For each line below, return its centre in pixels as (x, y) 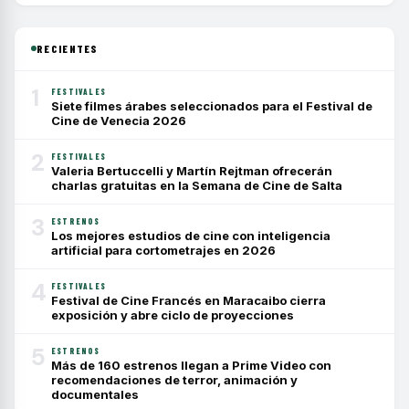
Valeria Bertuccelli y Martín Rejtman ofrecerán (192, 170)
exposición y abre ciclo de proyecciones (173, 315)
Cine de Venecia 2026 (119, 120)
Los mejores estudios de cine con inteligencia (191, 235)
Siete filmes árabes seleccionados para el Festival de (212, 105)
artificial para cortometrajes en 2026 (163, 250)
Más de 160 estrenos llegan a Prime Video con (191, 365)
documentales (95, 394)
